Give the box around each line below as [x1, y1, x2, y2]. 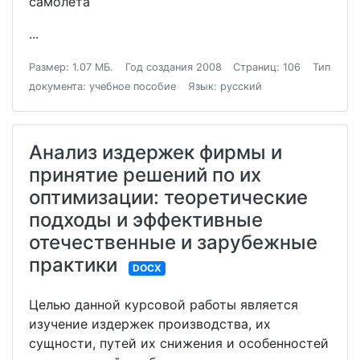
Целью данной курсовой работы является [29, 297, 298, 313]
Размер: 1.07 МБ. [29, 61, 113, 74]
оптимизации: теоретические [29, 186, 308, 210]
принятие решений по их [29, 163, 261, 187]
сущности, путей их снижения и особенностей [29, 335, 329, 352]
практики [29, 253, 117, 277]
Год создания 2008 [125, 61, 222, 74]
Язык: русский [187, 80, 262, 93]
